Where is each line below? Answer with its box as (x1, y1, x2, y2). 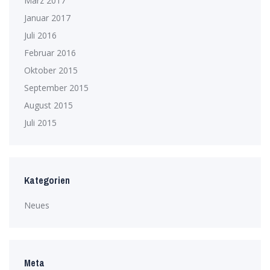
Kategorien (24, 171, 70, 189)
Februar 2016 (24, 46, 76, 58)
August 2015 (24, 99, 73, 111)
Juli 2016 (24, 29, 57, 41)
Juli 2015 (24, 116, 57, 128)
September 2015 (24, 81, 89, 93)
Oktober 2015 (24, 64, 78, 76)
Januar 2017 (24, 11, 71, 24)
